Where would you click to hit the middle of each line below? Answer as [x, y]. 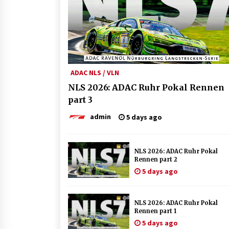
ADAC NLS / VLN [95, 73]
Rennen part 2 [156, 159]
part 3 [80, 100]
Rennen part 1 [155, 211]
